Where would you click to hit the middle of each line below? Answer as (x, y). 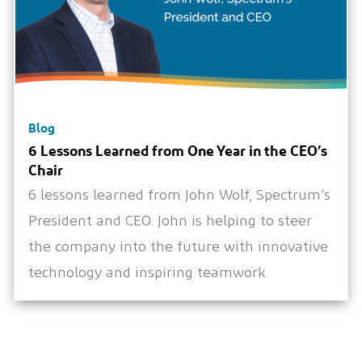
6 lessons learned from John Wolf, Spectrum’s (180, 196)
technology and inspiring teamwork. (149, 274)
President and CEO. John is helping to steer (170, 222)
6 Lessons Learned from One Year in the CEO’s (178, 151)
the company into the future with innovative (179, 248)
